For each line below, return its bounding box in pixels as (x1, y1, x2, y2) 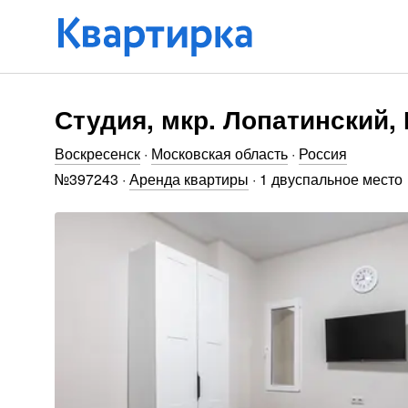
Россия (299, 143, 347, 164)
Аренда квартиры (129, 168, 249, 189)
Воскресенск (55, 143, 140, 164)
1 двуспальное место (260, 168, 403, 189)
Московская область (151, 143, 288, 164)
